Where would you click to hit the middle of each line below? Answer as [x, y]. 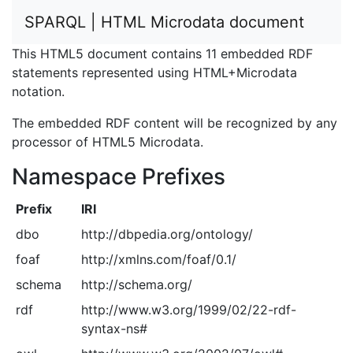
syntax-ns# [114, 329]
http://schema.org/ [136, 284]
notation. [38, 91]
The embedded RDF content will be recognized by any [175, 123]
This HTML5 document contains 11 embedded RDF [162, 54]
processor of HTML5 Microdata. [108, 142]
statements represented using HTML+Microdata [154, 72]
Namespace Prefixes [119, 176]
